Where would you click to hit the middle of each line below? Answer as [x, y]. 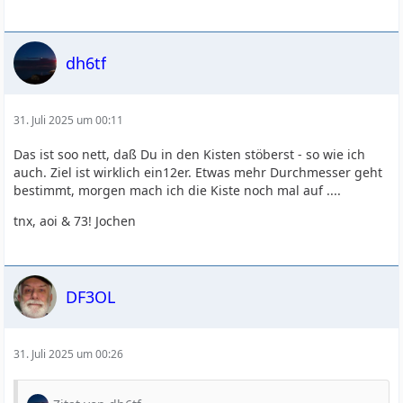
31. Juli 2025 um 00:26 [69, 354]
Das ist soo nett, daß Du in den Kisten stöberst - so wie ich [190, 154]
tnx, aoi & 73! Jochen [75, 221]
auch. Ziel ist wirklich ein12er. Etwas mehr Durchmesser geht [198, 172]
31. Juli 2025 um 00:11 [69, 120]
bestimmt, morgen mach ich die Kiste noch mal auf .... [178, 190]
